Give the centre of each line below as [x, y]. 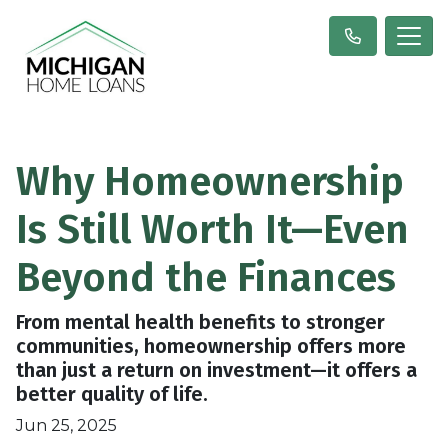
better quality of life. [112, 393]
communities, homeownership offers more [211, 345]
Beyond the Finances [206, 277]
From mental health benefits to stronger [200, 321]
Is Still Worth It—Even [212, 229]
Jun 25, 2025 [66, 425]
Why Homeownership [210, 181]
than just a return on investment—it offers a [216, 369]
